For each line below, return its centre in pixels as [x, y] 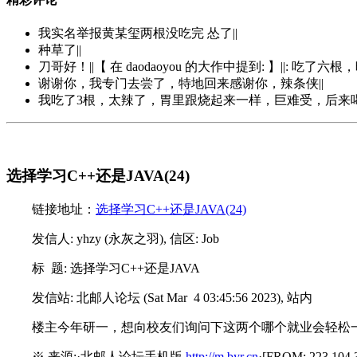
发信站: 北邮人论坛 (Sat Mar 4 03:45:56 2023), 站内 [172, 297]
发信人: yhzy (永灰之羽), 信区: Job [126, 238]
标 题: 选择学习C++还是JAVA [116, 268]
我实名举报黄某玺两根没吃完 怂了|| [138, 33]
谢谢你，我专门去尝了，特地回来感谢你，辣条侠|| [181, 84]
